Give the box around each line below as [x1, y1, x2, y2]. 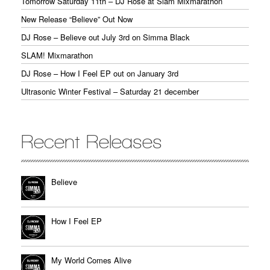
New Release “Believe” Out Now [21, 13, 133, 25]
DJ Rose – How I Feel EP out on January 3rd [21, 67, 178, 80]
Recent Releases [21, 131, 162, 152]
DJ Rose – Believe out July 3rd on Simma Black [21, 31, 190, 43]
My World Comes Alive [51, 254, 131, 266]
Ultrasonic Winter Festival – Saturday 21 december [21, 86, 199, 98]
